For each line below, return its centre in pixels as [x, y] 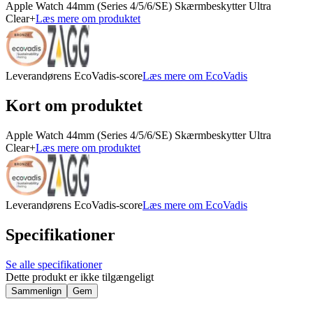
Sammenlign [36, 291]
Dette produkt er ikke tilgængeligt [80, 277]
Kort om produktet [74, 106]
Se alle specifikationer [54, 264]
